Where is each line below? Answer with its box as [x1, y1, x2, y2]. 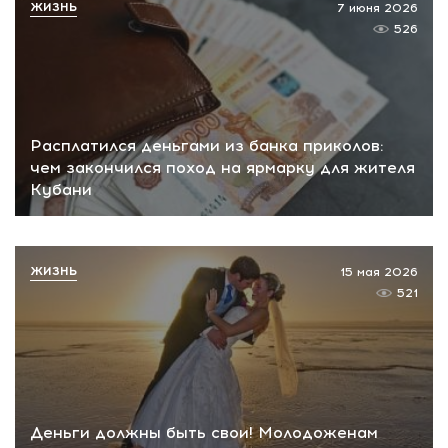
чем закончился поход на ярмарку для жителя [30, 158, 415, 178]
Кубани [30, 180, 92, 200]
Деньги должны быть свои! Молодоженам [30, 422, 378, 442]
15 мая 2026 [340, 265, 418, 280]
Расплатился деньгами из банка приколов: [30, 136, 384, 156]
